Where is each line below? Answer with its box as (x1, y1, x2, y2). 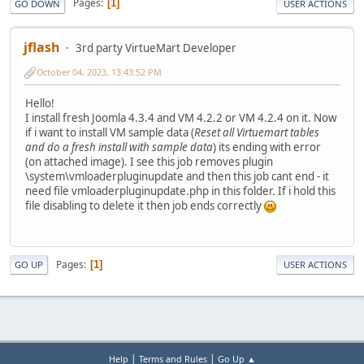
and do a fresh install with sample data (25, 140, 213, 155)
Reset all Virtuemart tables (194, 125, 319, 141)
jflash (24, 37, 60, 56)
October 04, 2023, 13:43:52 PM (37, 66, 162, 79)
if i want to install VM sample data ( (25, 125, 194, 141)
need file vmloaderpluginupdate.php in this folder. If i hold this (25, 184, 336, 199)
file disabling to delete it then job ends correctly (25, 198, 264, 214)
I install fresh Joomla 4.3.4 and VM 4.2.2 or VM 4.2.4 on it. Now (25, 110, 336, 126)
